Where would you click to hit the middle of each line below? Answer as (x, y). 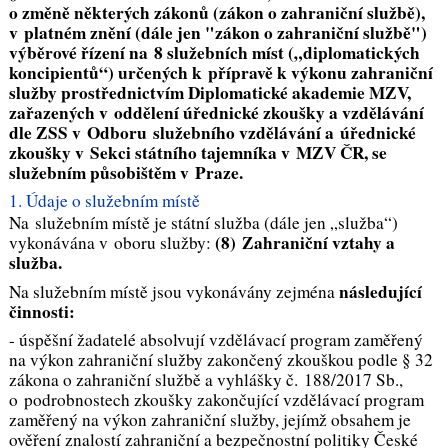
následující (378, 291)
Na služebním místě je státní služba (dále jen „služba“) (203, 222)
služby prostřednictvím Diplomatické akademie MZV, (209, 93)
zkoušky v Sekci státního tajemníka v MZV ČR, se (197, 153)
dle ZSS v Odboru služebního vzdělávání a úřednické (212, 133)
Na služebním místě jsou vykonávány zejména (171, 291)
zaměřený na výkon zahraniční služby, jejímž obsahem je (209, 420)
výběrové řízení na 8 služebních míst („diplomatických (214, 53)
